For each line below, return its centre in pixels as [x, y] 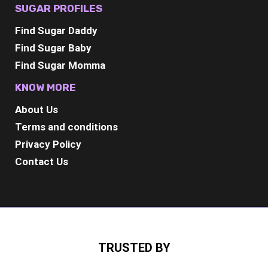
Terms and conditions [66, 127]
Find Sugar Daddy [56, 30]
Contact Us [42, 161]
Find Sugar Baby [53, 48]
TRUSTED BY [134, 247]
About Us [36, 109]
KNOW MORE [45, 87]
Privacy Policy [48, 144]
